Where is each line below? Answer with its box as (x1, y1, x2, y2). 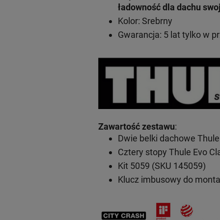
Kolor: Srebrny (117, 15, 172, 26)
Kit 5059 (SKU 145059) (117, 160, 206, 171)
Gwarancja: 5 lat (117, 29, 180, 40)
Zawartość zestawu (98, 121, 175, 132)
